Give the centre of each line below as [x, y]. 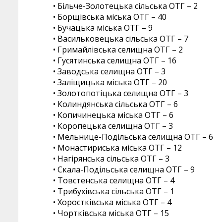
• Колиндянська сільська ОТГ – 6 [115, 104]
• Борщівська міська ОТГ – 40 [110, 17]
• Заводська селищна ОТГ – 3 [109, 72]
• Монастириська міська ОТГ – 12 [117, 148]
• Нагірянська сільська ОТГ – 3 [111, 159]
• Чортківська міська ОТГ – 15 [111, 213]
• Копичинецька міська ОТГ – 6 [113, 115]
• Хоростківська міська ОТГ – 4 [112, 202]
